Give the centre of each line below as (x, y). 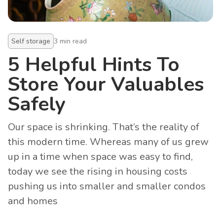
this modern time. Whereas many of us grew (108, 142)
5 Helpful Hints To (94, 65)
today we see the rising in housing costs (98, 171)
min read (72, 41)
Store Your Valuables (106, 84)
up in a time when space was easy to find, (100, 157)
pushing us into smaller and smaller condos (107, 186)
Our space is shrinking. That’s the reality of (104, 127)
